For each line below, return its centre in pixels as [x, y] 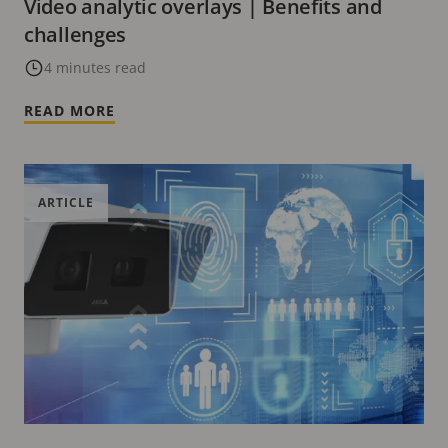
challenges [75, 34]
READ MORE [69, 110]
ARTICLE [66, 202]
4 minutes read [95, 67]
